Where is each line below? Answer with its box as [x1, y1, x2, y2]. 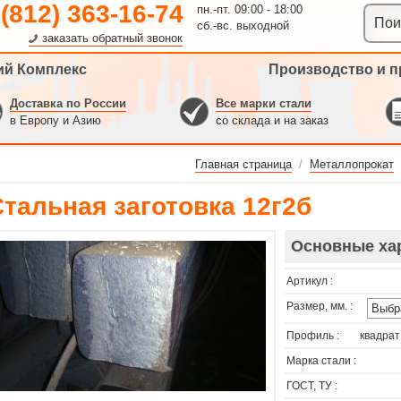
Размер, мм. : [286, 300, 353, 312]
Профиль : [286, 329, 339, 342]
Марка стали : [286, 354, 356, 367]
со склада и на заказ [216, 114, 328, 127]
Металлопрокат [310, 158, 394, 171]
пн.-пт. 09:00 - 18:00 [197, 3, 303, 16]
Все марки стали [216, 97, 311, 110]
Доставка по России [10, 97, 126, 110]
